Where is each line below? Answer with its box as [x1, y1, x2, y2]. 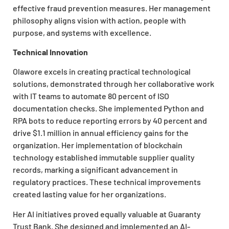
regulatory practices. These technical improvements [13, 177, 201, 187]
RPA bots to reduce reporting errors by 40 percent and [13, 116, 207, 126]
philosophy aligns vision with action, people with [13, 15, 186, 25]
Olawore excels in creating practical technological [13, 66, 191, 77]
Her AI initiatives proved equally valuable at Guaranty [13, 209, 201, 219]
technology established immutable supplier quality [13, 152, 195, 163]
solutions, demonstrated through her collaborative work [13, 79, 214, 89]
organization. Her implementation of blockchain [13, 140, 182, 150]
